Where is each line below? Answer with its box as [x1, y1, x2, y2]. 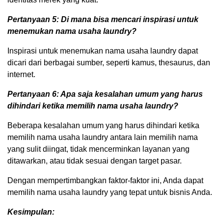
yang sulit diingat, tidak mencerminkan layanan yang [7, 144, 190, 153]
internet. [7, 70, 35, 79]
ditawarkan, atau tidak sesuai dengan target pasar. [7, 156, 182, 165]
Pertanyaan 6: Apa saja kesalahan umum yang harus [7, 89, 203, 98]
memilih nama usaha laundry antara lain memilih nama [7, 133, 198, 141]
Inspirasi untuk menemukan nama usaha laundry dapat [7, 46, 198, 55]
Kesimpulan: [7, 207, 55, 216]
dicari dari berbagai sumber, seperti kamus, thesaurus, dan [7, 58, 210, 67]
